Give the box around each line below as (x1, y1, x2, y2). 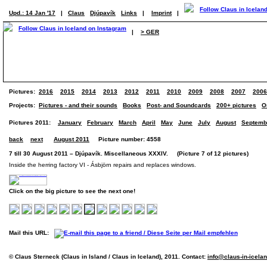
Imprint (151, 10, 172, 16)
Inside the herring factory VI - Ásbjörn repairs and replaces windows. (9, 162, 196, 168)
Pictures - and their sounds (39, 102, 117, 108)
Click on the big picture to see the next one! (9, 188, 135, 194)
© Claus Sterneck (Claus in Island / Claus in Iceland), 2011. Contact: (9, 253, 207, 260)
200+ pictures (216, 102, 256, 108)
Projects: (9, 102, 39, 108)
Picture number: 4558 (89, 136, 161, 142)
